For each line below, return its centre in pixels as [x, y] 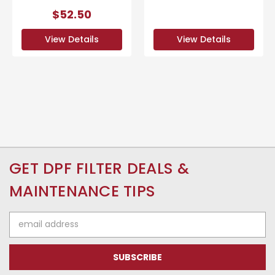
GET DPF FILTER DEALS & [99, 168]
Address [26, 230]
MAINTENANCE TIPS [82, 191]
